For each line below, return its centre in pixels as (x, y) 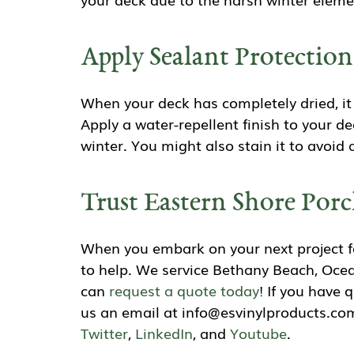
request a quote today (184, 290)
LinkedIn (164, 333)
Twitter (104, 333)
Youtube (258, 333)
